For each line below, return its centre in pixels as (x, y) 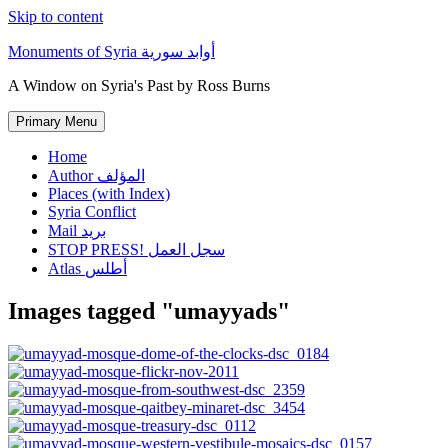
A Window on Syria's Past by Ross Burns (139, 85)
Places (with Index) (109, 193)
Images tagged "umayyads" (149, 310)
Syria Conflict (92, 211)
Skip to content (55, 16)
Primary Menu (56, 121)
